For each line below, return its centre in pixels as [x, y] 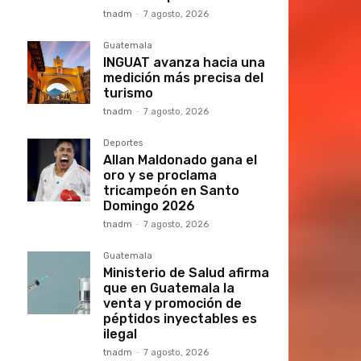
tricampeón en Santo [171, 191]
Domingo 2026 [149, 206]
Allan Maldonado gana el [180, 160]
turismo [128, 93]
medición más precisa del [183, 78]
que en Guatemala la [169, 288]
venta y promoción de [172, 303]
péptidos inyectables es [180, 319]
